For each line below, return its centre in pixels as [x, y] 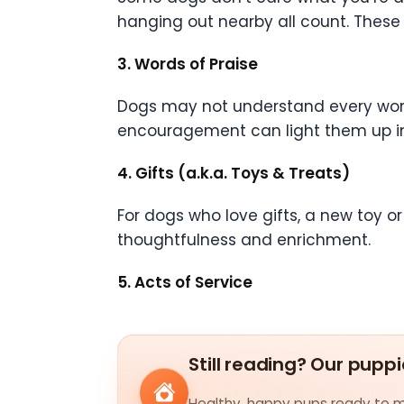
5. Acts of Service [185, 282]
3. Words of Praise [188, 64]
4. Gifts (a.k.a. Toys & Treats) [234, 173]
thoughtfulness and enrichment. [244, 239]
